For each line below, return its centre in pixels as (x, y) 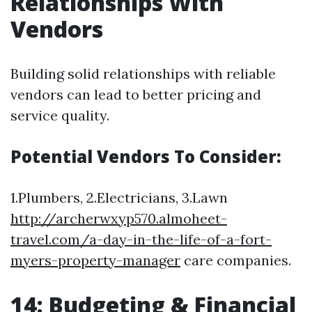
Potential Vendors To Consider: (146, 156)
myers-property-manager (95, 260)
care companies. (236, 260)
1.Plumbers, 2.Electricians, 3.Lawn (119, 197)
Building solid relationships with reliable (143, 73)
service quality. (60, 115)
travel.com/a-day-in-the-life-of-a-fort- (141, 239)
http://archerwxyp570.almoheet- (119, 218)
